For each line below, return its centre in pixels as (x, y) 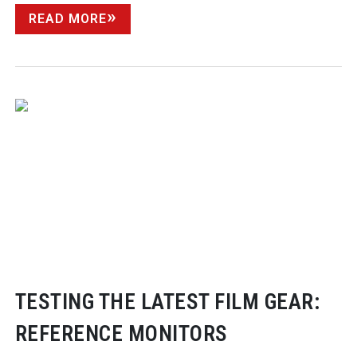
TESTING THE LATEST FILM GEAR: (167, 302)
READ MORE (67, 18)
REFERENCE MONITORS (121, 333)
